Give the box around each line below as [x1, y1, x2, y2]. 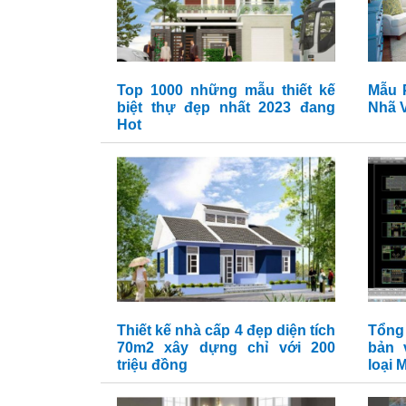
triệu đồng [117, 357, 188, 372]
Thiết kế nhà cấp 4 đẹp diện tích [117, 323, 335, 338]
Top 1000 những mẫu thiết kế [117, 82, 335, 98]
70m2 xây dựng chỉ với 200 [117, 340, 335, 355]
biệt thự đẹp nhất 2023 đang [117, 100, 335, 115]
